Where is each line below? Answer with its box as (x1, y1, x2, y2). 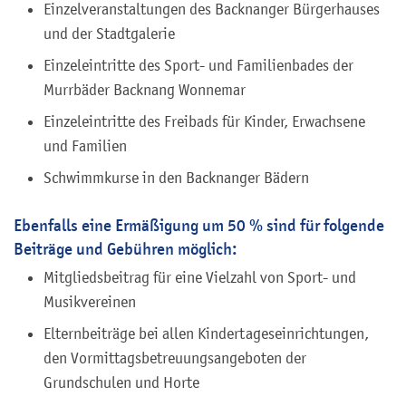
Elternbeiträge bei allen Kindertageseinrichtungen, (43, 324, 369, 343)
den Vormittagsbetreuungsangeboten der (43, 348, 306, 367)
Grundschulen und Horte (43, 372, 203, 391)
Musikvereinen (43, 292, 136, 311)
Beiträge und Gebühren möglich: (14, 237, 237, 259)
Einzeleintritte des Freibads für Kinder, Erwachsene (43, 111, 365, 130)
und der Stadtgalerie (43, 24, 175, 43)
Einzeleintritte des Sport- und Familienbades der (43, 55, 353, 74)
